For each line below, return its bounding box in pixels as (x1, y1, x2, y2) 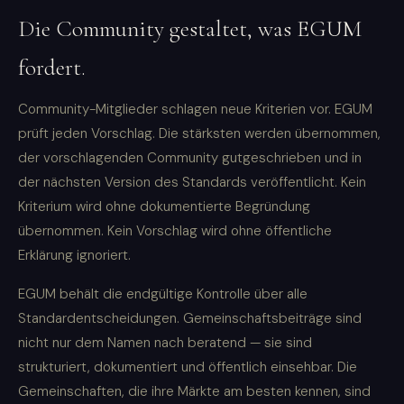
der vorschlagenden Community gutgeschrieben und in (18, 149, 362, 168)
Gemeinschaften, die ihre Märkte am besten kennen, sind (18, 382, 371, 401)
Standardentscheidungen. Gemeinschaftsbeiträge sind (18, 309, 362, 328)
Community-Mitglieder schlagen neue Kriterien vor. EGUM (18, 100, 372, 119)
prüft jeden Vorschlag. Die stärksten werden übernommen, (18, 124, 381, 143)
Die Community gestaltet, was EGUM (18, 14, 362, 43)
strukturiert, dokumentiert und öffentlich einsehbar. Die (18, 358, 357, 377)
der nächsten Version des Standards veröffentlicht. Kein (18, 173, 366, 192)
